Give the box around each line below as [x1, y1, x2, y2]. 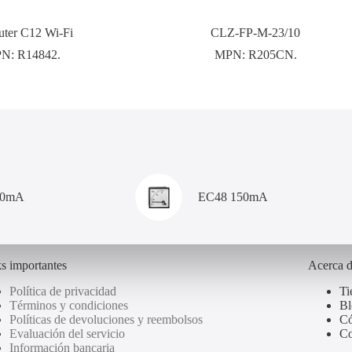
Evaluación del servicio [9, 327, 125, 340]
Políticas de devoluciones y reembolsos [9, 313, 203, 326]
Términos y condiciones [9, 299, 128, 312]
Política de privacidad [9, 284, 116, 298]
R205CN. [247, 47, 297, 61]
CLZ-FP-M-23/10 [211, 25, 301, 39]
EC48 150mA [197, 189, 268, 203]
